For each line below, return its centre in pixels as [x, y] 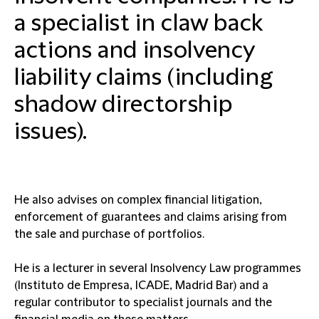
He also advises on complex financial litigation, [138, 200]
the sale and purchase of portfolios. [109, 234]
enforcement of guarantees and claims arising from [151, 217]
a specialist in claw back [139, 24]
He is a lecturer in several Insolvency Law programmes [158, 268]
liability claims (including [144, 78]
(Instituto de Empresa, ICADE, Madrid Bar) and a [141, 286]
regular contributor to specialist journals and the [143, 303]
